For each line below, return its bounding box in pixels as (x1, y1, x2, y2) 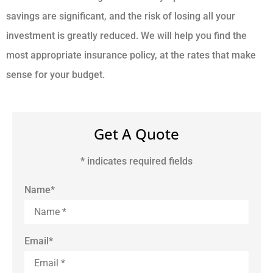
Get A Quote (94, 123, 179, 144)
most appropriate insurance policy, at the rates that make (6, 49, 256, 62)
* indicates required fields (80, 155, 193, 168)
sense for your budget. (6, 69, 105, 81)
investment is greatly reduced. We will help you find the (6, 30, 247, 42)
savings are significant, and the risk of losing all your (6, 10, 235, 23)
